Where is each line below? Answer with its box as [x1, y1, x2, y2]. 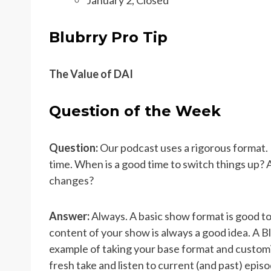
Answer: [49, 209, 90, 223]
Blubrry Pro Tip [49, 28, 168, 46]
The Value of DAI [49, 67, 133, 80]
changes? [49, 173, 94, 187]
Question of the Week [49, 102, 225, 120]
